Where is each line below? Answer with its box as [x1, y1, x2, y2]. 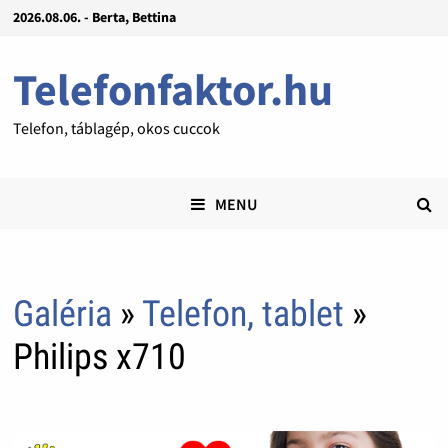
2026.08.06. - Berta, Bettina [12, 8, 176, 26]
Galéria [12, 293, 112, 336]
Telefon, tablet [141, 293, 352, 336]
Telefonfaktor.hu [12, 62, 333, 117]
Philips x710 [12, 336, 186, 379]
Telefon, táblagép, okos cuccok [12, 118, 220, 138]
